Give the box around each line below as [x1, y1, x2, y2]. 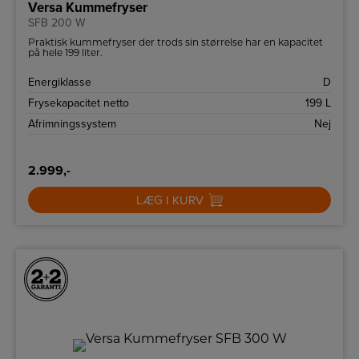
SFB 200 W [28, 16, 85, 30]
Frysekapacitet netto [28, 96, 129, 111]
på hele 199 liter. [28, 46, 103, 59]
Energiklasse [28, 75, 91, 90]
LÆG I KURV [135, 193, 204, 208]
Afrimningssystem [28, 117, 116, 131]
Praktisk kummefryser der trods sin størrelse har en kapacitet [28, 36, 323, 49]
